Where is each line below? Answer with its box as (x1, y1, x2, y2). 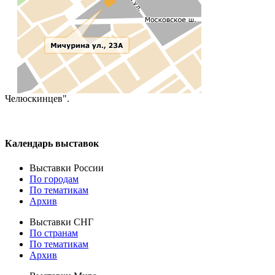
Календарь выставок (5, 138, 99, 149)
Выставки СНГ (29, 216, 93, 227)
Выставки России (29, 162, 104, 173)
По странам (29, 227, 78, 238)
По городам (29, 173, 79, 184)
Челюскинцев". (5, 93, 69, 104)
